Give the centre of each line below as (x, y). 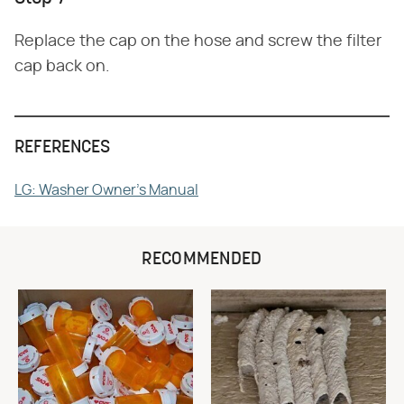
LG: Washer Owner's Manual (106, 190)
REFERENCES (62, 148)
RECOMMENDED (202, 260)
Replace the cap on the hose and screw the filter (198, 41)
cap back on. (62, 67)
